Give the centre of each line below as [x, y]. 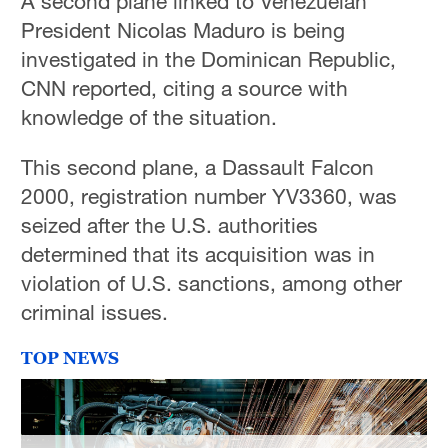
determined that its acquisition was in [198, 253]
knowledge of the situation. [149, 116]
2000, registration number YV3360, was [209, 195]
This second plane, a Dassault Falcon [198, 166]
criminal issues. [98, 311]
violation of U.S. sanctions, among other [212, 282]
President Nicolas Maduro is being [183, 29]
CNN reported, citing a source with [185, 87]
